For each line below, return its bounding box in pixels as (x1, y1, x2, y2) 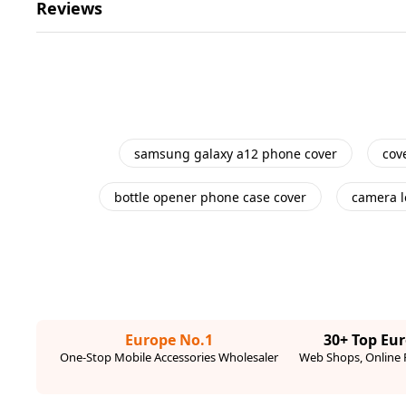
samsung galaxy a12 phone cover (133, 144, 337, 162)
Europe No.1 (125, 330, 214, 350)
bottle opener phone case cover (114, 188, 306, 206)
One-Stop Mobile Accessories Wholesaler (60, 349, 279, 365)
